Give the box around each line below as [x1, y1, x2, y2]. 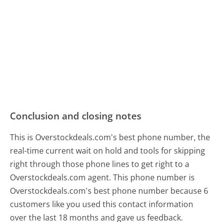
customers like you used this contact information [10, 199, 194, 210]
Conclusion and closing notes [10, 109, 142, 123]
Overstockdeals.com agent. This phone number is [10, 172, 195, 183]
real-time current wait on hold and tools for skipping [10, 145, 206, 157]
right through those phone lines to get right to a [10, 159, 190, 170]
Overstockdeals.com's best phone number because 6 [10, 185, 209, 197]
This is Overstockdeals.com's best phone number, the [10, 132, 211, 143]
